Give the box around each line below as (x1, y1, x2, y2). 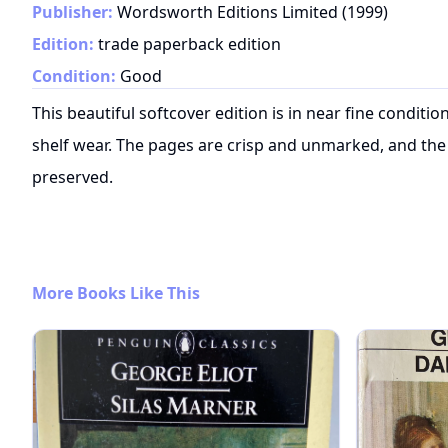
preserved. (32, 165, 113, 188)
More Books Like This (32, 281, 200, 304)
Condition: (32, 64, 116, 87)
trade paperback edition (98, 32, 281, 55)
